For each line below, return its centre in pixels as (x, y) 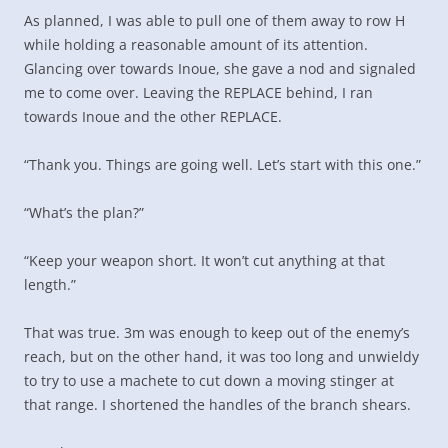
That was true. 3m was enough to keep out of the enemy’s (217, 332)
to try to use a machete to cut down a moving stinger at (209, 380)
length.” (50, 284)
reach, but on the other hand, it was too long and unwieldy (221, 356)
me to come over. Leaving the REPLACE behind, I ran (198, 92)
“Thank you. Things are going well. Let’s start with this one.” (222, 164)
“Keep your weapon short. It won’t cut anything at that (204, 260)
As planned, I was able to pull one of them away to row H (214, 20)
